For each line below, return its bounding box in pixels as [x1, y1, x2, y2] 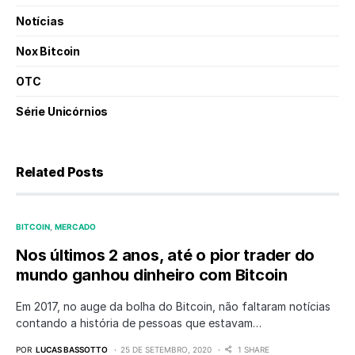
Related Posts [16, 164, 104, 180]
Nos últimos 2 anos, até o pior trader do [16, 246, 315, 265]
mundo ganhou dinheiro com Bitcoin [16, 265, 288, 284]
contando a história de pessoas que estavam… [16, 316, 261, 330]
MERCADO [55, 222, 97, 231]
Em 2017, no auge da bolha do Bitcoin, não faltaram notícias [16, 300, 330, 313]
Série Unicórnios [16, 105, 109, 118]
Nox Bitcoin [16, 44, 81, 58]
